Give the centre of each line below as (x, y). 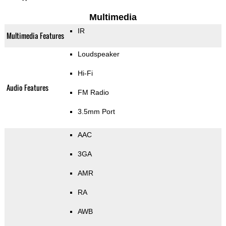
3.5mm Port (96, 112)
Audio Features (27, 88)
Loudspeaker (98, 54)
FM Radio (93, 93)
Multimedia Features (35, 36)
